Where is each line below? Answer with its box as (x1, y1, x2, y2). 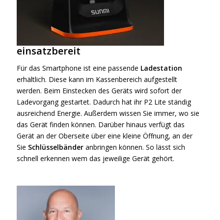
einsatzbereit (16, 44, 81, 58)
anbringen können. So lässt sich (83, 142, 185, 152)
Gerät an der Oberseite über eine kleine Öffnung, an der (16, 131, 192, 141)
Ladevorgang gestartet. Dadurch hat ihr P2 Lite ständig (16, 97, 191, 107)
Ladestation (140, 63, 182, 73)
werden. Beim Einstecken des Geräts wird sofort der (16, 86, 182, 96)
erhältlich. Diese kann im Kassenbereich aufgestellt (16, 75, 177, 84)
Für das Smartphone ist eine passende (16, 63, 140, 73)
